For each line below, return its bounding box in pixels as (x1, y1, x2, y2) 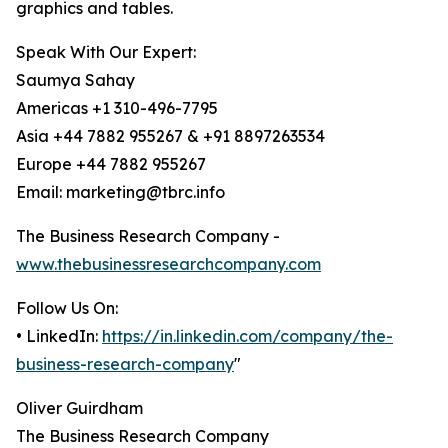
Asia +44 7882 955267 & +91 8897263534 (16, 126, 325, 147)
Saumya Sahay (16, 70, 135, 91)
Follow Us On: (16, 298, 118, 319)
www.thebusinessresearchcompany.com (16, 254, 321, 275)
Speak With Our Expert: (16, 42, 196, 63)
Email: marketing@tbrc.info (16, 182, 225, 203)
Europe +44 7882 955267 (16, 154, 206, 175)
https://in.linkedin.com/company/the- (102, 326, 393, 347)
